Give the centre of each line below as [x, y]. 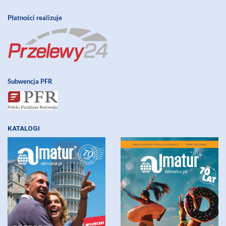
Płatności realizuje [36, 18]
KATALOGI [25, 128]
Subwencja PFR [30, 81]
